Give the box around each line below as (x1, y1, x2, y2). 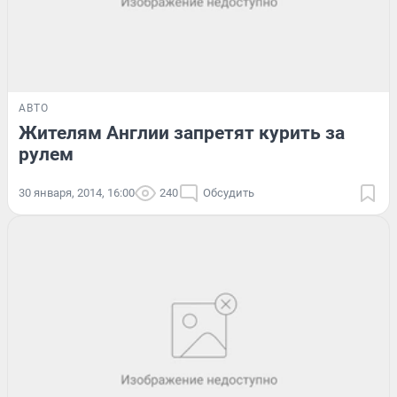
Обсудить (203, 185, 254, 199)
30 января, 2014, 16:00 (19, 185, 135, 199)
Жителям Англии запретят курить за (19, 121, 345, 144)
